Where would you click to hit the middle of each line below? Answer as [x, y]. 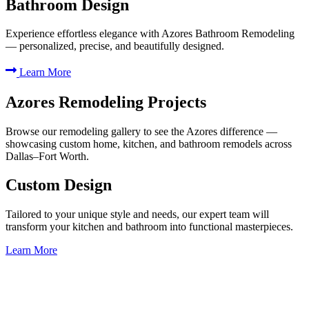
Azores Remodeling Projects [106, 102]
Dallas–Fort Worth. [47, 156]
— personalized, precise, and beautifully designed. [115, 46]
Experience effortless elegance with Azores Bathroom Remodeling [150, 34]
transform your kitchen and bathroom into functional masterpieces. [149, 227]
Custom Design [59, 185]
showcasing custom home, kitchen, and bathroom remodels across [149, 143]
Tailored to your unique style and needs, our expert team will [137, 215]
